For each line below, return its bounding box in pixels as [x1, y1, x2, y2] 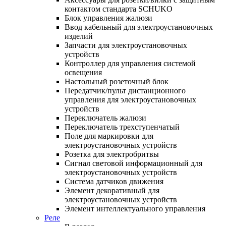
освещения [65, 68, 102, 77]
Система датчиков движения [65, 177, 163, 186]
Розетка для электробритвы [65, 149, 159, 158]
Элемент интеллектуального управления [65, 204, 205, 213]
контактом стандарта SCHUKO [65, 4, 173, 13]
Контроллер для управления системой [65, 59, 196, 68]
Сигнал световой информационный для [65, 158, 202, 167]
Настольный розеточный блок [65, 77, 168, 86]
